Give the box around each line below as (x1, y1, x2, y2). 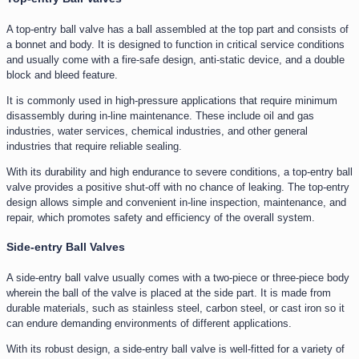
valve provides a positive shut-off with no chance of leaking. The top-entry (6, 180, 349, 193)
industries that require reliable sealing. (6, 139, 182, 152)
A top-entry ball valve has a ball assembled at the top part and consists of (6, 22, 349, 35)
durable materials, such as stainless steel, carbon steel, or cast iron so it (6, 301, 345, 314)
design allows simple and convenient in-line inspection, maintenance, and (6, 196, 346, 208)
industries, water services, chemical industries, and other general (6, 124, 308, 137)
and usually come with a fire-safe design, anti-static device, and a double (6, 53, 345, 66)
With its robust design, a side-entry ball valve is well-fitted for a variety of (6, 342, 345, 355)
